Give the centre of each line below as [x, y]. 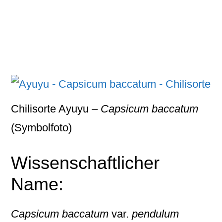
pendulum [156, 214]
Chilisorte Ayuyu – [56, 109]
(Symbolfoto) [42, 128]
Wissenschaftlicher [85, 163]
